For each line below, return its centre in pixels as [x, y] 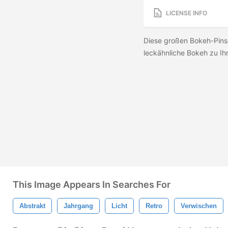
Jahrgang [78, 206]
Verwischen [199, 206]
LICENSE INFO [187, 13]
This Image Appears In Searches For [92, 184]
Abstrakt [32, 206]
